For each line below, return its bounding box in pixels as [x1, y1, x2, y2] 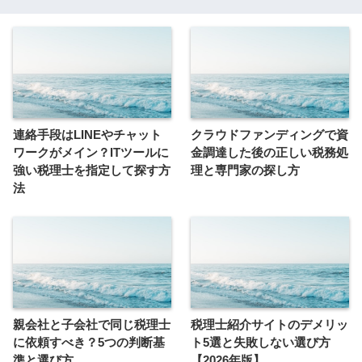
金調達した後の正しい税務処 [191, 145, 348, 160]
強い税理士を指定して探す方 [13, 163, 170, 178]
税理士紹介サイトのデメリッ [191, 318, 348, 332]
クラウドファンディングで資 [191, 128, 348, 142]
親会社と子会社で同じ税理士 [13, 318, 170, 332]
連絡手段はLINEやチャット [13, 128, 162, 142]
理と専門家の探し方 [191, 163, 300, 178]
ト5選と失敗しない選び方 [191, 335, 330, 350]
